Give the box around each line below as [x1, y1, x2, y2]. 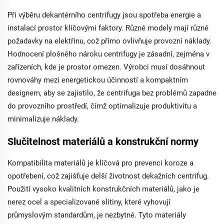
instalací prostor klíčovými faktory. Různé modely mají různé [7, 23, 208, 32]
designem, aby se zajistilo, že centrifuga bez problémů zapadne [7, 88, 216, 97]
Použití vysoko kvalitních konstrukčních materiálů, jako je [7, 184, 199, 193]
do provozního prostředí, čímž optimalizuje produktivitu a [7, 101, 197, 110]
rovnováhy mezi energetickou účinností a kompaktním [7, 75, 188, 84]
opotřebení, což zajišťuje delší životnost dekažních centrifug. [7, 171, 209, 180]
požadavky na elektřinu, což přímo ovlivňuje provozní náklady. [7, 36, 211, 45]
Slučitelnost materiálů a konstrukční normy [7, 135, 198, 147]
